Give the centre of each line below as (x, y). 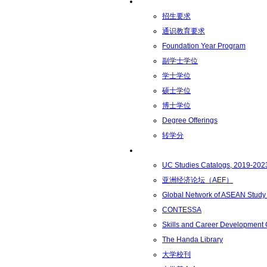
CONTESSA (182, 210)
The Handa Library (193, 240)
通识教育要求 (184, 31)
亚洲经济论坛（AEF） (198, 180)
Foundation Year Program (204, 46)
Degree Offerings (190, 120)
